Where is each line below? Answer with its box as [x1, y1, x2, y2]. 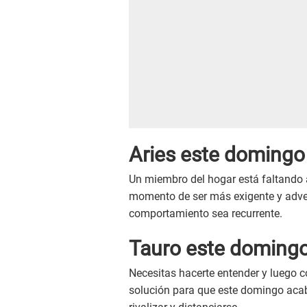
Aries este [129, 143, 224, 167]
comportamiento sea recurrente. [129, 207, 282, 221]
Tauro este [129, 236, 230, 261]
